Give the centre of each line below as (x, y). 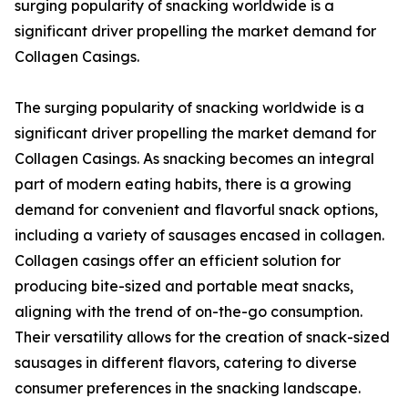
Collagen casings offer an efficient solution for (178, 261)
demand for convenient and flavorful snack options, (196, 210)
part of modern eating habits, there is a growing (183, 184)
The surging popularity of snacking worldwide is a (189, 108)
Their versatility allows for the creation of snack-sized (202, 337)
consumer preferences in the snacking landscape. (188, 388)
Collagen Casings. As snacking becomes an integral (194, 159)
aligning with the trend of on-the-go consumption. (189, 312)
